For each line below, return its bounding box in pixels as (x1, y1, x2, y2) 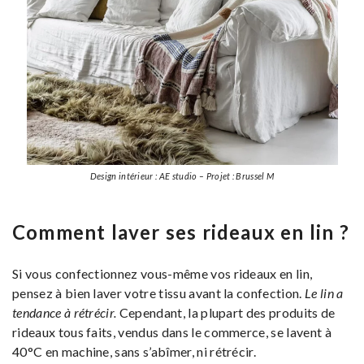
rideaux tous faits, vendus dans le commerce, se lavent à (12, 324, 331, 340)
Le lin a (304, 285, 344, 301)
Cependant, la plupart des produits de (116, 305, 336, 321)
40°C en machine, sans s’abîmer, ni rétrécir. (12, 344, 257, 360)
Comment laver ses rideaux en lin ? (12, 220, 349, 245)
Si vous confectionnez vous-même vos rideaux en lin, (12, 266, 313, 282)
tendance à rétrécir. (12, 305, 117, 321)
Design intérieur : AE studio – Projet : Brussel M (89, 171, 275, 182)
